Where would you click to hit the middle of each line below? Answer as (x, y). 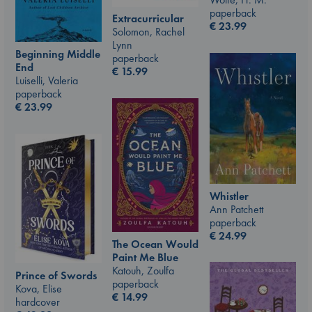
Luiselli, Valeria (47, 80)
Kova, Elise (39, 288)
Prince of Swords (56, 275)
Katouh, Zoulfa (143, 271)
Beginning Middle (58, 54)
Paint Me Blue (145, 258)
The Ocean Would (155, 244)
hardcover (38, 302)
